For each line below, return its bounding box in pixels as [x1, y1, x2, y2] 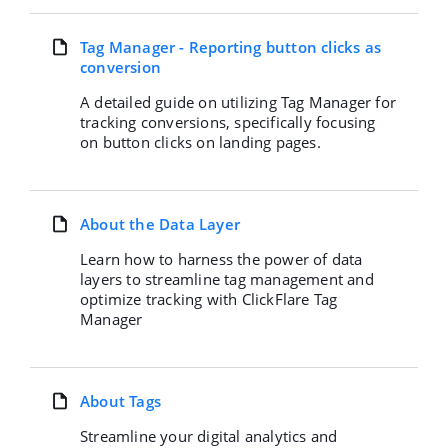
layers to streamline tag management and [80, 269, 374, 289]
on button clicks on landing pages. [80, 132, 321, 152]
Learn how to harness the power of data [80, 249, 363, 269]
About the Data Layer [80, 214, 240, 234]
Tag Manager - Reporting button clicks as [80, 37, 381, 57]
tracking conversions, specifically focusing [80, 112, 376, 132]
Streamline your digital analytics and [80, 426, 338, 446]
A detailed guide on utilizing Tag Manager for [80, 92, 397, 112]
